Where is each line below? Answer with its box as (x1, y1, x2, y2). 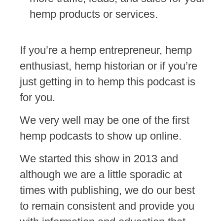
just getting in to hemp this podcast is (20, 75, 196, 88)
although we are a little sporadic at (20, 168, 183, 181)
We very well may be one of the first (20, 113, 190, 126)
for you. (20, 91, 56, 104)
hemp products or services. (30, 8, 158, 21)
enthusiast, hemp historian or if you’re (20, 59, 198, 72)
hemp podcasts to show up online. (20, 129, 182, 142)
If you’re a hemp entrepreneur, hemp (20, 43, 192, 56)
